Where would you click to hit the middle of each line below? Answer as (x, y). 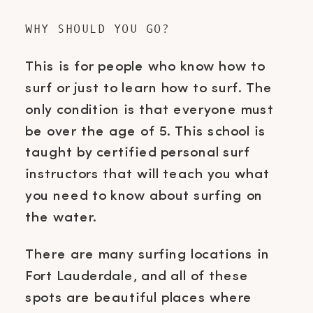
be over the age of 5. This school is (146, 131)
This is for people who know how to (145, 66)
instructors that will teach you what (147, 174)
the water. (63, 217)
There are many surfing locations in (147, 254)
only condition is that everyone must (150, 110)
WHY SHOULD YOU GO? (98, 28)
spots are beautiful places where (139, 298)
